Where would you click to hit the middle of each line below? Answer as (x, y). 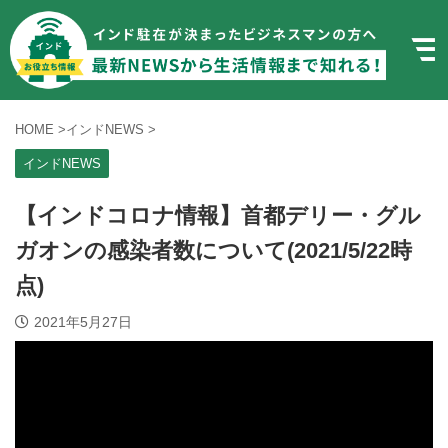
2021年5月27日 (83, 321)
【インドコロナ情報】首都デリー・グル (218, 215)
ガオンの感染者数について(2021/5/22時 (213, 250)
